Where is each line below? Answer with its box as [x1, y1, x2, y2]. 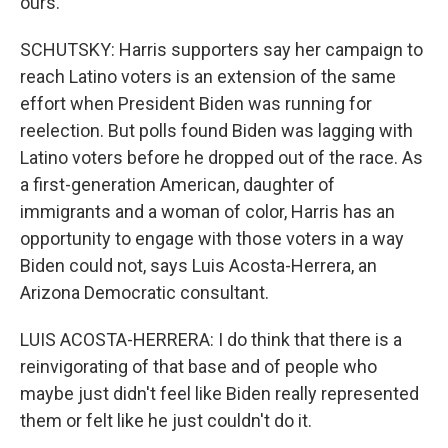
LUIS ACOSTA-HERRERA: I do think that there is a [20, 328, 402, 350]
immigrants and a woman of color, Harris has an [20, 200, 395, 222]
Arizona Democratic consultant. [20, 281, 269, 303]
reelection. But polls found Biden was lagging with [20, 119, 413, 141]
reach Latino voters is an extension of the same [20, 65, 396, 87]
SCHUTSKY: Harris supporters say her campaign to [20, 38, 423, 60]
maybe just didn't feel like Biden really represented [20, 382, 419, 404]
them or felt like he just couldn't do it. [20, 409, 312, 431]
